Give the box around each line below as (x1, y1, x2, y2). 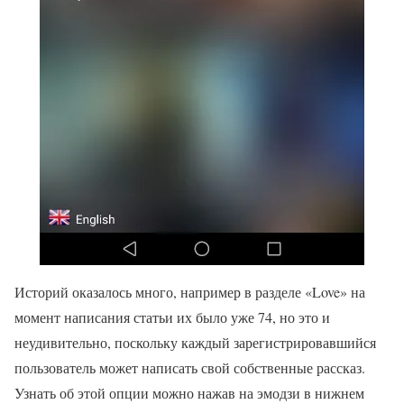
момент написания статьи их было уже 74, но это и (14, 307, 330, 326)
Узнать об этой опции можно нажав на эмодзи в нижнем (14, 382, 364, 402)
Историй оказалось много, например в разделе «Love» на (14, 281, 365, 301)
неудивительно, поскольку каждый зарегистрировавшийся (14, 332, 376, 352)
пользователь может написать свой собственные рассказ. (14, 357, 365, 377)
